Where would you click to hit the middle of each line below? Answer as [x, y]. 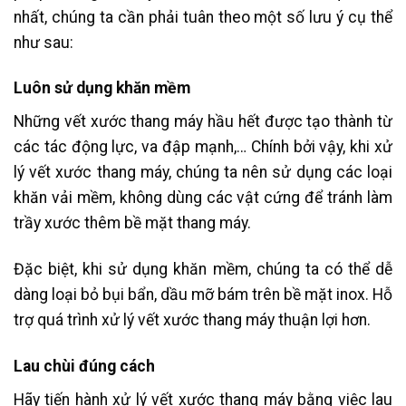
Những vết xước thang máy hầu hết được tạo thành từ [203, 122]
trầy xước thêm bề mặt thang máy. [134, 223]
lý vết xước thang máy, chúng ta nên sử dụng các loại [203, 173]
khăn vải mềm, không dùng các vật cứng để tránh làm [203, 198]
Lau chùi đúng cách [86, 366]
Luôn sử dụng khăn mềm [102, 88]
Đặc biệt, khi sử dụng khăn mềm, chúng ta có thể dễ [203, 270]
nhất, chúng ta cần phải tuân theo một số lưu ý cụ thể [203, 17]
